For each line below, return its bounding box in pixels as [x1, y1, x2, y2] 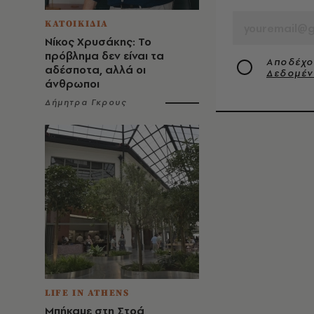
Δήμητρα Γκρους [45, 97, 127, 108]
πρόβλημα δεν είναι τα [45, 48, 164, 63]
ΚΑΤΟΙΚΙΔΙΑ [45, 18, 109, 29]
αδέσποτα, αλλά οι [45, 62, 146, 77]
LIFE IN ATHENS [45, 287, 130, 299]
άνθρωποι [45, 76, 100, 91]
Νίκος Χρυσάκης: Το [45, 34, 151, 49]
